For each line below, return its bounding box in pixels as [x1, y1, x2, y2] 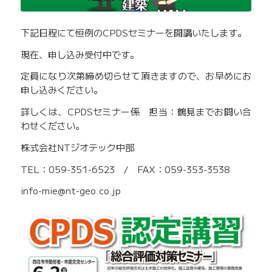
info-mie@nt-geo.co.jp [20, 184, 121, 197]
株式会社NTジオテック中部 [20, 140, 134, 154]
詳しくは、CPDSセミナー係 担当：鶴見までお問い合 [20, 105, 252, 118]
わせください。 [20, 119, 84, 132]
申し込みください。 [20, 83, 103, 97]
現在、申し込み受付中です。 [20, 47, 139, 61]
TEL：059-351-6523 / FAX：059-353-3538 [20, 162, 229, 175]
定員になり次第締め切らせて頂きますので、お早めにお [20, 69, 252, 83]
